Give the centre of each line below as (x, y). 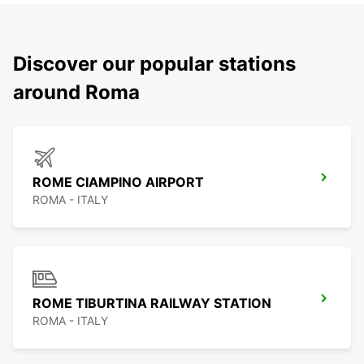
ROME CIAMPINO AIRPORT (118, 182)
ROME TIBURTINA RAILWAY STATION (152, 303)
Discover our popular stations (154, 64)
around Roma (76, 93)
